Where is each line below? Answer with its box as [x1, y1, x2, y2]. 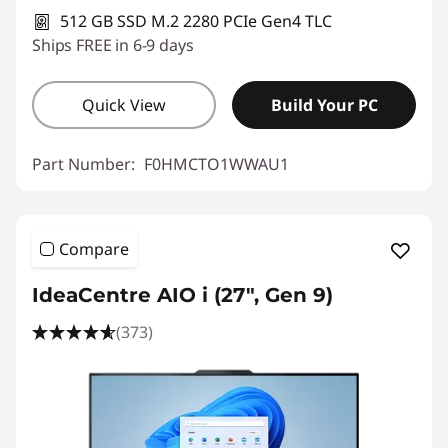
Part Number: [32, 153, 139, 175]
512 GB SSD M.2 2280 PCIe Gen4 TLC [60, 10, 332, 32]
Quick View [82, 94, 166, 116]
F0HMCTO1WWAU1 [144, 153, 289, 175]
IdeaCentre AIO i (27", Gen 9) [32, 283, 333, 307]
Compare [59, 238, 129, 260]
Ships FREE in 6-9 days [32, 34, 194, 56]
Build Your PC [270, 94, 378, 116]
